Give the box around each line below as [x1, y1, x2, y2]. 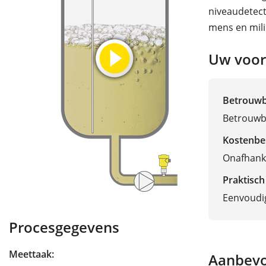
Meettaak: [9, 248, 54, 261]
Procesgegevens [9, 218, 119, 237]
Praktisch [223, 173, 265, 186]
